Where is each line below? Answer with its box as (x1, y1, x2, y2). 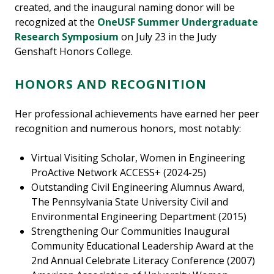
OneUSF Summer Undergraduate (97, 15, 258, 29)
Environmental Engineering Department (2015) (31, 210, 247, 224)
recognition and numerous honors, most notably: (15, 122, 248, 136)
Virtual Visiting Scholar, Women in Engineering (31, 151, 246, 165)
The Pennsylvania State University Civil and (31, 195, 229, 209)
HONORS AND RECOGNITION (15, 76, 207, 93)
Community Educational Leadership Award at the (31, 239, 254, 253)
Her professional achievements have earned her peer (15, 107, 259, 121)
